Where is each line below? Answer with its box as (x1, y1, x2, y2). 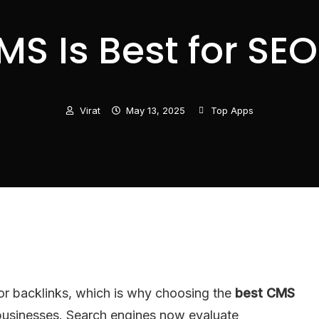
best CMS (235, 285, 295, 300)
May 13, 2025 (126, 105, 185, 116)
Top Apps (211, 105, 253, 116)
